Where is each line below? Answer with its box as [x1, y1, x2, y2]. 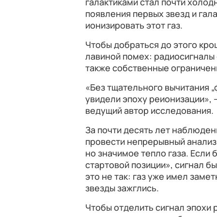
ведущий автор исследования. [85, 105, 214, 116]
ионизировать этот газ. [85, 19, 185, 31]
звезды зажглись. [85, 182, 159, 194]
